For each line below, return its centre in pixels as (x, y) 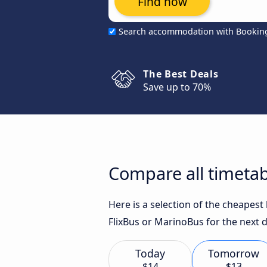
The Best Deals (181, 74)
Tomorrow (234, 253)
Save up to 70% (177, 87)
